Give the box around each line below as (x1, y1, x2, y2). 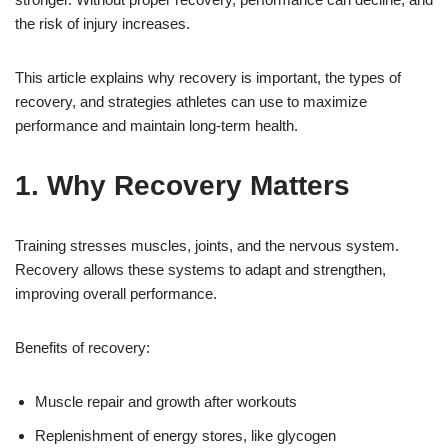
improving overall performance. (15, 285, 217, 303)
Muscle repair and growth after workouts (35, 393, 297, 411)
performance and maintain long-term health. (15, 117, 298, 135)
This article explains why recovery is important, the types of (15, 69, 401, 87)
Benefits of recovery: (15, 339, 150, 357)
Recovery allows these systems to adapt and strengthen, (15, 261, 386, 279)
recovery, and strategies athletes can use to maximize (15, 93, 367, 111)
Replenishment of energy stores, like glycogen (35, 427, 336, 445)
